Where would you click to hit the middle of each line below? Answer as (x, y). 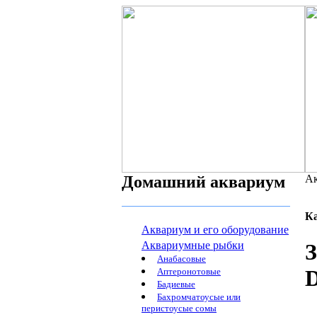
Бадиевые (176, 284)
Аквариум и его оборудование (215, 230)
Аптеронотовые (189, 271)
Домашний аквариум (203, 182)
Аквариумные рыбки (193, 245)
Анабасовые (181, 259)
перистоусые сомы (179, 309)
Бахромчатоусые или (199, 297)
